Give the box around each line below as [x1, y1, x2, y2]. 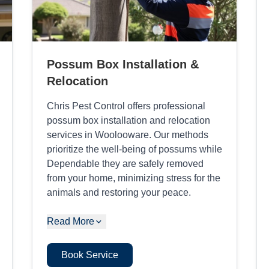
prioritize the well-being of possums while [46, 144, 222, 154]
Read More [46, 216, 94, 226]
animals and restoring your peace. [46, 187, 191, 198]
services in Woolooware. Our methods [46, 129, 208, 140]
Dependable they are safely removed [46, 158, 204, 169]
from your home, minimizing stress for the [46, 172, 220, 183]
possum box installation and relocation [46, 115, 210, 125]
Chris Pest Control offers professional [46, 100, 205, 111]
